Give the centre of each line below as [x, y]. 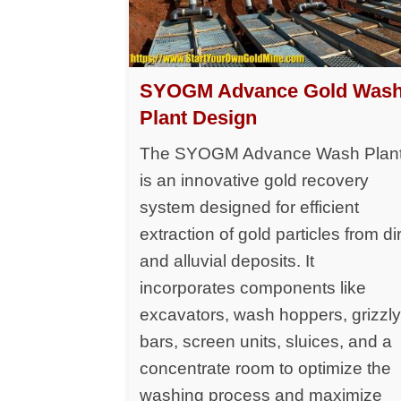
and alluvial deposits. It [227, 261]
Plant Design [199, 118]
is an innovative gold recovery [255, 181]
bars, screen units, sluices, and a [266, 342]
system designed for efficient [250, 208]
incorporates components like [253, 288]
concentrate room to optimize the [266, 369]
